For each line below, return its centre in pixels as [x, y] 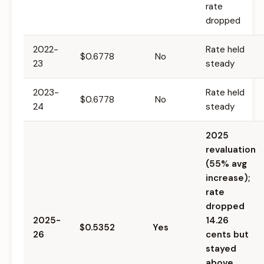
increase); [228, 178]
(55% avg [226, 164]
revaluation [231, 150]
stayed [221, 249]
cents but [227, 235]
